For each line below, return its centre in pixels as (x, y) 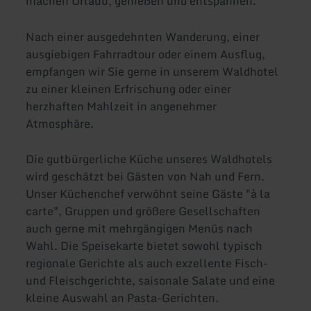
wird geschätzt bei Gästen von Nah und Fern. (145, 176)
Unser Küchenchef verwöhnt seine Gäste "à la (148, 193)
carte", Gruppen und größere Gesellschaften (143, 211)
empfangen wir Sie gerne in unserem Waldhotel (152, 71)
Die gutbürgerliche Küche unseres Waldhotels (149, 159)
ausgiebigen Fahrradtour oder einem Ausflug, (146, 54)
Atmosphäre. (60, 123)
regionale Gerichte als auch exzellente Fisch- (147, 263)
